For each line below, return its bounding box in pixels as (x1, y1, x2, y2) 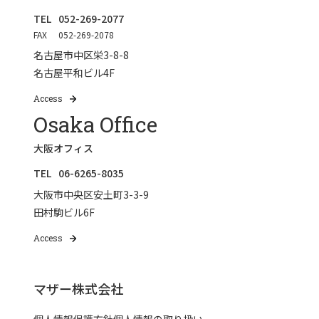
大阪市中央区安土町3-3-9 (33, 187, 150, 202)
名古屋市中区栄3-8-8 (33, 48, 130, 63)
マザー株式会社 (33, 279, 124, 298)
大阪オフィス (33, 141, 94, 156)
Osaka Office (33, 110, 158, 139)
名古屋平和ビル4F (33, 66, 115, 80)
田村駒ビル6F (33, 205, 95, 220)
